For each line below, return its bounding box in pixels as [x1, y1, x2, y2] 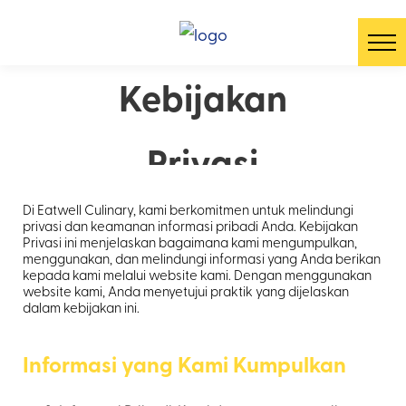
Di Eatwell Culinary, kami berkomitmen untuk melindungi [23, 200, 353, 219]
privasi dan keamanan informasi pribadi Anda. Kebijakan [23, 217, 358, 236]
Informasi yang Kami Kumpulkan [23, 348, 346, 381]
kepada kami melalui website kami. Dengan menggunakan [23, 266, 372, 285]
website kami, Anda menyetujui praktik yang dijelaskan [23, 282, 349, 301]
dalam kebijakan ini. [23, 298, 140, 317]
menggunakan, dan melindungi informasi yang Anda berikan [23, 249, 381, 268]
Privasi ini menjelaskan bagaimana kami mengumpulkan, [23, 233, 357, 252]
